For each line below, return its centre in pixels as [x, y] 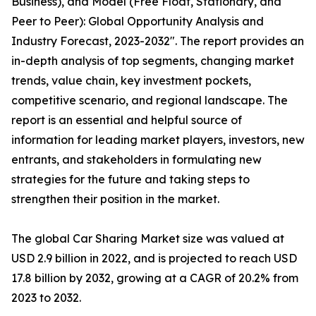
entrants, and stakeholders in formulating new [136, 159]
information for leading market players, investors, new [158, 140]
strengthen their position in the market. [115, 199]
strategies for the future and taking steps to [130, 179]
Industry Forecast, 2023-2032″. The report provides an [158, 41]
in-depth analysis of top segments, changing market [153, 61]
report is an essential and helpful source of [127, 120]
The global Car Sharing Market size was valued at [148, 238]
